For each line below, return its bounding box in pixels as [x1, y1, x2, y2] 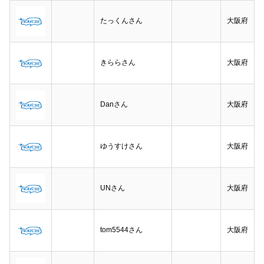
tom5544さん [100, 226, 143, 234]
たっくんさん [100, 16, 143, 25]
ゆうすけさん [100, 142, 143, 150]
